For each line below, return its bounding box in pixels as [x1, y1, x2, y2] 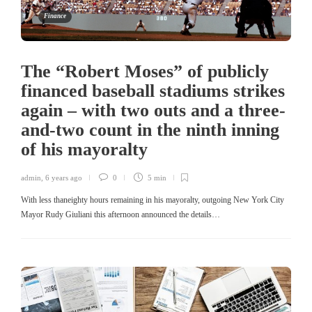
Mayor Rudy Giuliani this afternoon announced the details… [21, 210, 220, 220]
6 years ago [45, 173, 82, 182]
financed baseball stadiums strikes [21, 81, 285, 102]
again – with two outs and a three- [21, 100, 286, 121]
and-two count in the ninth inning [21, 120, 279, 141]
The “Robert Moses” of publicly [21, 61, 269, 82]
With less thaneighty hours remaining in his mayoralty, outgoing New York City [21, 195, 284, 205]
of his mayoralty [21, 139, 153, 160]
